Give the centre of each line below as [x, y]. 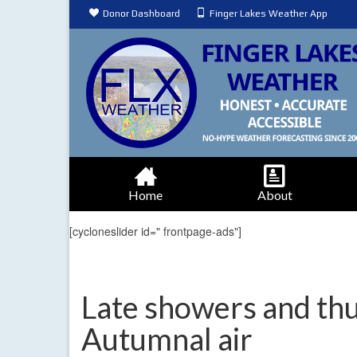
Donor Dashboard [141, 14]
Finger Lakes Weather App [269, 14]
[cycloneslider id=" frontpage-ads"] [155, 231]
